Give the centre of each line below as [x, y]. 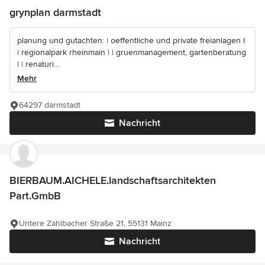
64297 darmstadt [50, 105]
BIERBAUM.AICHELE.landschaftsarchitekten [113, 181]
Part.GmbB [35, 196]
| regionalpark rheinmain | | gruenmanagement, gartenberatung [132, 53]
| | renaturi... [38, 64]
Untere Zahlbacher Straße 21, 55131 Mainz [95, 224]
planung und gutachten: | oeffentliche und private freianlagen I [131, 41]
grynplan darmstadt [55, 13]
